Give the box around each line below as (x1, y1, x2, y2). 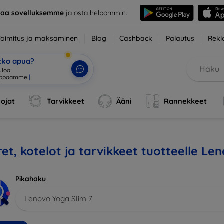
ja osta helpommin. (63, 8, 127, 17)
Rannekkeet (163, 96, 207, 106)
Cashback (119, 34, 153, 43)
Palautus (166, 34, 195, 43)
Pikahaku (15, 174, 46, 183)
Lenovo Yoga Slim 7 (24, 193, 92, 203)
